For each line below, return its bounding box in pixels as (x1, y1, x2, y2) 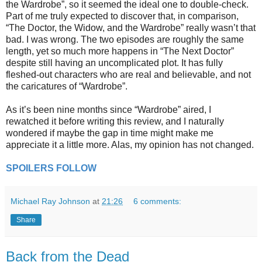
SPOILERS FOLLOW (6, 163, 96, 174)
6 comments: (133, 196, 182, 206)
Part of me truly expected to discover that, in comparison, (6, 11, 239, 22)
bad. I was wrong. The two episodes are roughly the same (6, 35, 244, 45)
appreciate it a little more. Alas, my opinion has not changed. (6, 140, 254, 150)
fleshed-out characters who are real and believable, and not (6, 70, 251, 80)
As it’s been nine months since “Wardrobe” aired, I (6, 105, 211, 115)
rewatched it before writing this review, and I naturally (6, 116, 224, 127)
